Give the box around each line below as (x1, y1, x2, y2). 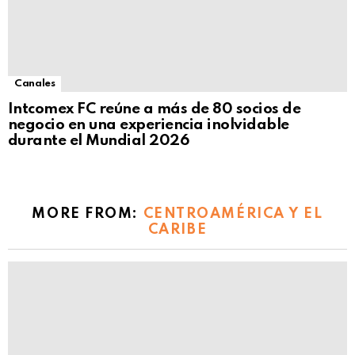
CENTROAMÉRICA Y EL (143, 206, 323, 221)
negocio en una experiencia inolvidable (8, 116, 289, 132)
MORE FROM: (32, 206, 143, 221)
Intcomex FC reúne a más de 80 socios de (8, 101, 301, 116)
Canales (14, 78, 55, 89)
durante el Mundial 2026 (8, 132, 189, 148)
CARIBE (147, 222, 208, 237)
